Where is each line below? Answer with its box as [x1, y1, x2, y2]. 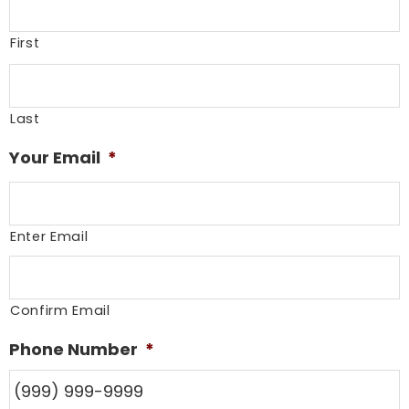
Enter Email [10, 227, 89, 246]
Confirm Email [10, 301, 110, 320]
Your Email [9, 146, 100, 170]
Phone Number [9, 338, 138, 362]
